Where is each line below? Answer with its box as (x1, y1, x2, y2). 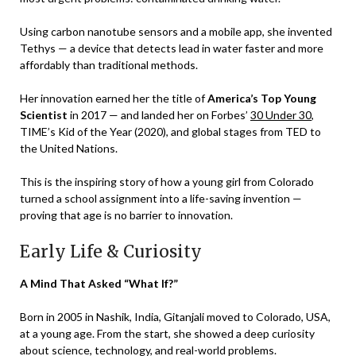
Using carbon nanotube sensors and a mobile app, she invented (20, 24, 332, 38)
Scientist (20, 107, 68, 122)
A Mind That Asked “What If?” (20, 276, 178, 290)
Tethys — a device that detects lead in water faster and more (20, 41, 323, 55)
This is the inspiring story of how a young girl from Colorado (20, 174, 314, 188)
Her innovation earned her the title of (20, 91, 207, 105)
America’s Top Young (207, 91, 316, 105)
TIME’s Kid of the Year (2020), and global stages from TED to (20, 124, 321, 138)
